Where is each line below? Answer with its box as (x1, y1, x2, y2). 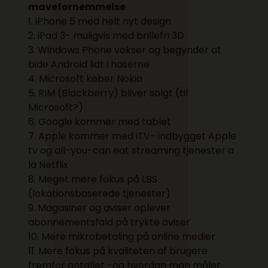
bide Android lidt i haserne (28, 57, 150, 71)
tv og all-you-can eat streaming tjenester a (28, 143, 234, 157)
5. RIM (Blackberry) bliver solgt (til (28, 86, 188, 100)
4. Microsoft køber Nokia (28, 71, 143, 86)
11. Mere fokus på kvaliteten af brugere (28, 243, 208, 258)
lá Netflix (28, 157, 69, 172)
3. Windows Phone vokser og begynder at (28, 42, 222, 57)
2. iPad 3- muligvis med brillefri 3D (28, 28, 185, 42)
